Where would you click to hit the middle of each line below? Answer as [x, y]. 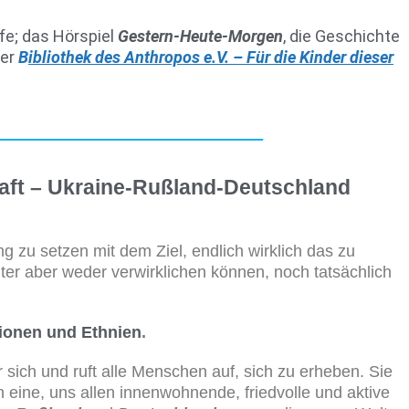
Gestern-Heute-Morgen [200, 36]
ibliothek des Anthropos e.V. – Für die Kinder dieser [211, 57]
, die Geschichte [341, 36]
